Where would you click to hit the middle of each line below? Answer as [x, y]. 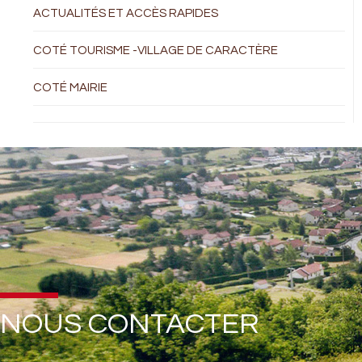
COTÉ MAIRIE [71, 88]
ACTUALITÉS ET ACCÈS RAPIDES [126, 13]
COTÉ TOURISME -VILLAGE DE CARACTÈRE [156, 51]
